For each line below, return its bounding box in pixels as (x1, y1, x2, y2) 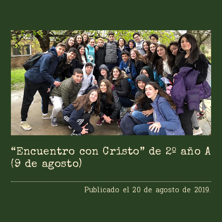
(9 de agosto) (11, 159, 82, 170)
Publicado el (84, 185, 133, 195)
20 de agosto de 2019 (132, 185, 210, 195)
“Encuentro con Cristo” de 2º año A (11, 147, 211, 158)
